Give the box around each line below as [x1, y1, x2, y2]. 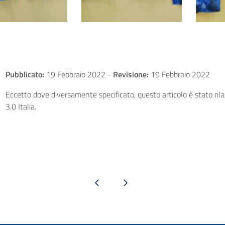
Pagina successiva [103, 178, 147, 186]
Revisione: [113, 68, 149, 81]
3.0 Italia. [5, 100, 36, 113]
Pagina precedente [74, 178, 120, 186]
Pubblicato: [5, 68, 44, 81]
